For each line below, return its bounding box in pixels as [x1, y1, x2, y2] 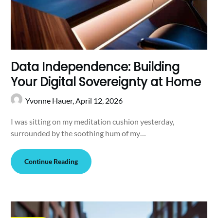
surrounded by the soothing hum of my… [11, 128, 146, 138]
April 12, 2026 [75, 95, 123, 105]
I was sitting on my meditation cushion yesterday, [11, 116, 175, 126]
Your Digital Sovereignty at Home [11, 73, 201, 90]
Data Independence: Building [11, 58, 180, 75]
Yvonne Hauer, [25, 95, 76, 105]
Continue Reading [24, 157, 78, 165]
